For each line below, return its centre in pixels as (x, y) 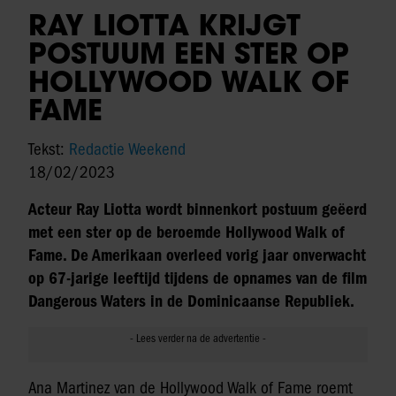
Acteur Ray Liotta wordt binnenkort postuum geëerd (198, 210)
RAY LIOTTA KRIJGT (164, 25)
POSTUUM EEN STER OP (188, 53)
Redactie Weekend (127, 150)
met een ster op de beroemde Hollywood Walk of (187, 233)
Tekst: (49, 150)
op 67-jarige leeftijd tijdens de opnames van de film (198, 279)
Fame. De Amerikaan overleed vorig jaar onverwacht (197, 256)
